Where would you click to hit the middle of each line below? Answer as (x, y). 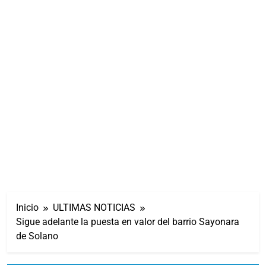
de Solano (37, 236)
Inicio (27, 207)
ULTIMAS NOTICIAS (94, 207)
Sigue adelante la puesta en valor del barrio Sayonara (128, 221)
